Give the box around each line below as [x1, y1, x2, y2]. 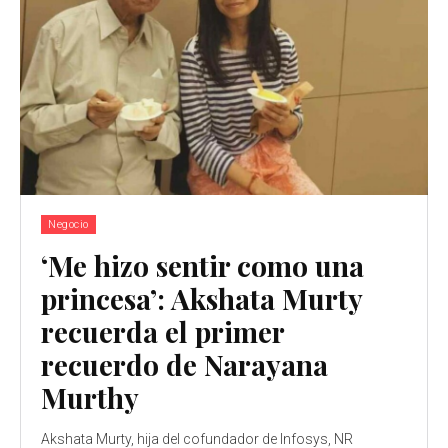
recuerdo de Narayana [41, 345, 328, 383]
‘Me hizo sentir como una [41, 246, 364, 284]
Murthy [41, 378, 139, 416]
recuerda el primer [41, 312, 285, 350]
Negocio [48, 217, 89, 231]
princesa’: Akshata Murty [41, 279, 363, 317]
